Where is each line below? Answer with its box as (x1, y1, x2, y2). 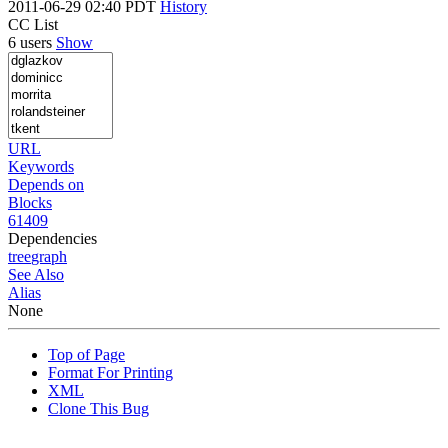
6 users (8, 33, 56, 51)
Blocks (8, 193, 52, 211)
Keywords (8, 157, 74, 175)
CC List (8, 15, 58, 33)
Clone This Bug (48, 399, 149, 417)
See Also (8, 265, 64, 283)
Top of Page (48, 345, 125, 363)
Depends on (8, 175, 84, 193)
